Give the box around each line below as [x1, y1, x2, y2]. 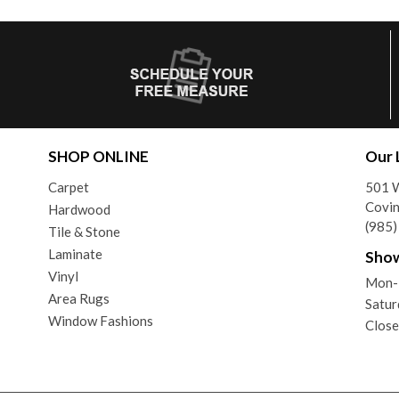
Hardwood [47, 200, 110, 217]
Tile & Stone [47, 223, 120, 240]
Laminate [47, 245, 102, 262]
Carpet [47, 178, 89, 195]
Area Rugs [47, 289, 110, 306]
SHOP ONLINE [47, 146, 149, 166]
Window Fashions [47, 312, 153, 329]
